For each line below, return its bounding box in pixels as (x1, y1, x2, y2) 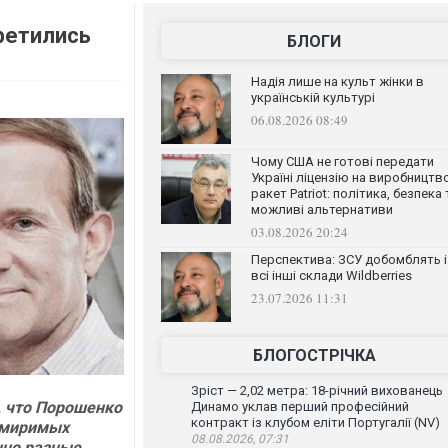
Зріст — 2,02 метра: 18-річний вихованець (190, 383, 443, 398)
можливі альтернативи (250, 202, 393, 217)
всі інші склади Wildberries (250, 268, 412, 283)
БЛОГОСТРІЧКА (252, 346, 376, 365)
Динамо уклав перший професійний (190, 399, 409, 414)
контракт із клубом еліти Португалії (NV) (190, 415, 440, 430)
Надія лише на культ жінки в (250, 74, 424, 89)
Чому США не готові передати (250, 154, 434, 169)
